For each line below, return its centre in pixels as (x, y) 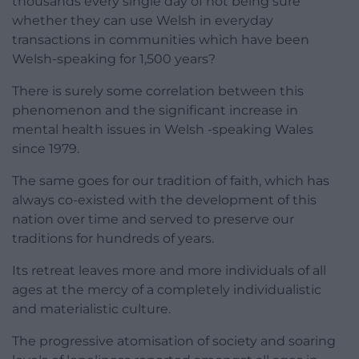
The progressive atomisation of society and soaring (174, 341)
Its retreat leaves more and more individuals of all (169, 271)
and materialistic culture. (91, 309)
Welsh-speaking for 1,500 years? (114, 59)
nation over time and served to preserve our (153, 220)
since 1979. (46, 149)
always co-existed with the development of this (164, 200)
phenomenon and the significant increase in (155, 111)
